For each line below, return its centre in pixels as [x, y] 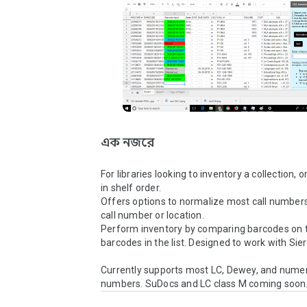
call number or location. [152, 215]
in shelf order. [131, 188]
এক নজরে [127, 143]
